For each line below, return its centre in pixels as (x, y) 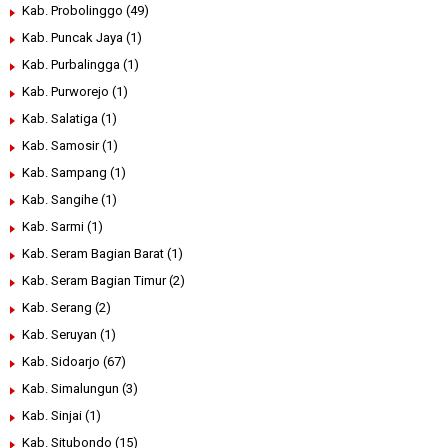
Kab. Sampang (64, 173)
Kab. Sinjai (52, 416)
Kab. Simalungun (70, 389)
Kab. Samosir (60, 146)
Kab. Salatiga (60, 119)
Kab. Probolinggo (72, 11)
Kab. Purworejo (65, 92)
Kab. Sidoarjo (61, 362)
